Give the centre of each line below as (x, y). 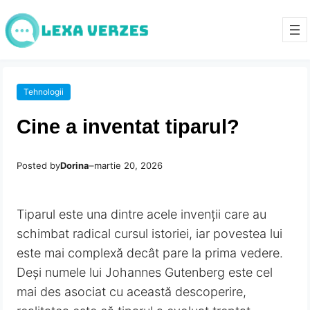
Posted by (39, 165)
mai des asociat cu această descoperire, (132, 291)
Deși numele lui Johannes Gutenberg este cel (145, 272)
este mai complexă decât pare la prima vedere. (150, 253)
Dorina (75, 165)
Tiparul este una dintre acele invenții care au (142, 214)
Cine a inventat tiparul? (128, 126)
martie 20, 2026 (129, 165)
